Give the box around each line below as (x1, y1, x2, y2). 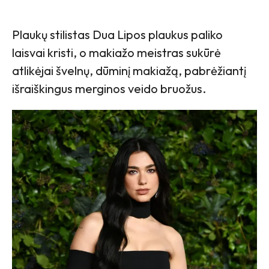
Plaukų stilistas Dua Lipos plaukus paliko (12, 26, 223, 42)
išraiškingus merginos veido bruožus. (12, 80, 206, 96)
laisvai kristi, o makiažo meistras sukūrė (12, 44, 221, 60)
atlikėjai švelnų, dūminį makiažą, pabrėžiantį (12, 62, 246, 78)
